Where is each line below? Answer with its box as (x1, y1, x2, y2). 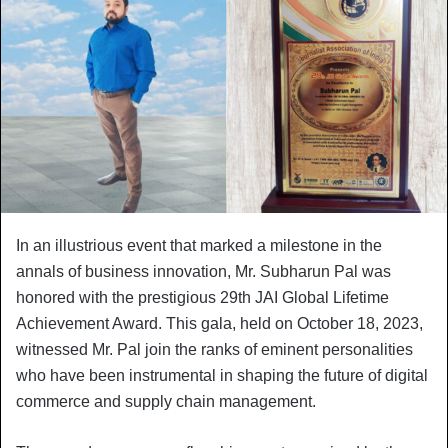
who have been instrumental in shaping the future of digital (16, 366, 428, 384)
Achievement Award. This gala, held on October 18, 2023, (16, 314, 423, 332)
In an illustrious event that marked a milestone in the (16, 236, 382, 254)
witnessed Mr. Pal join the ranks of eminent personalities (16, 340, 413, 358)
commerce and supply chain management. (16, 392, 316, 410)
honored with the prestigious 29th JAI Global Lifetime (16, 288, 389, 306)
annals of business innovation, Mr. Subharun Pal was (16, 262, 391, 280)
